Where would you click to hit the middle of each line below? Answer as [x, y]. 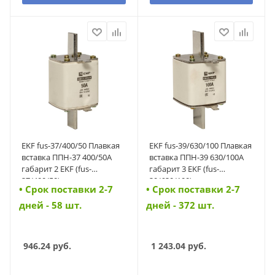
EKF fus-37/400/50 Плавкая [71, 145]
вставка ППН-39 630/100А [196, 157]
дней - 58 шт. [50, 205]
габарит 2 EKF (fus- [56, 168]
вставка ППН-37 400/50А [67, 157]
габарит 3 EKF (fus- [184, 168]
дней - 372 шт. [180, 205]
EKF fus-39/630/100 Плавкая [200, 145]
